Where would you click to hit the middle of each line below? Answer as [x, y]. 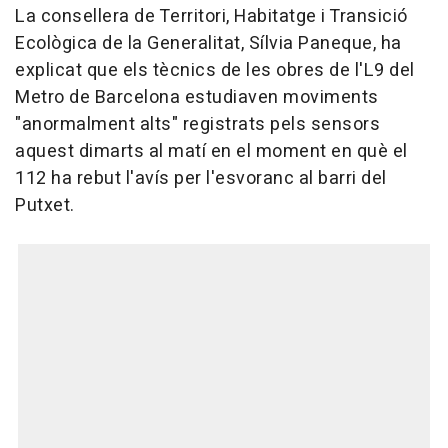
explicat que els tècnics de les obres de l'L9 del [215, 71]
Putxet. [45, 206]
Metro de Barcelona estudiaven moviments [197, 98]
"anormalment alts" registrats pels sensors [197, 125]
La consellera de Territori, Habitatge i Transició [211, 17]
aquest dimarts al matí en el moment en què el [211, 152]
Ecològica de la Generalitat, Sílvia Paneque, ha [208, 44]
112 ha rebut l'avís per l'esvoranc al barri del [201, 179]
